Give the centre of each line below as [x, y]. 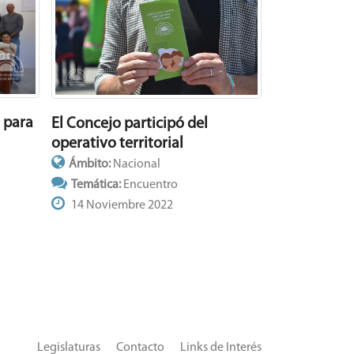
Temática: [97, 185]
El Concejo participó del [129, 124]
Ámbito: [90, 164]
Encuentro [150, 185]
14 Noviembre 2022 [121, 205]
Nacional [136, 164]
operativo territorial [117, 143]
